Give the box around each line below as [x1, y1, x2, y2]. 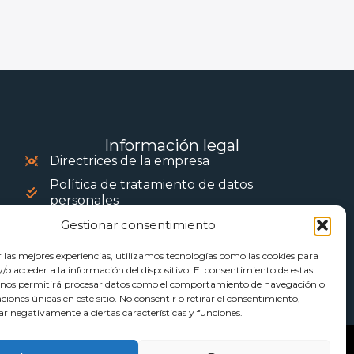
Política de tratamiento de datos [49, 177, 253, 193]
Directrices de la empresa [49, 153, 209, 169]
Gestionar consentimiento [60, 217, 216, 232]
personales [49, 193, 119, 209]
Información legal [104, 136, 239, 156]
